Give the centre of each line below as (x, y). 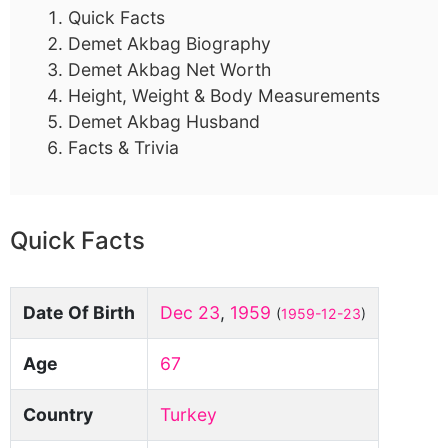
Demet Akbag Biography (169, 43)
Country (58, 414)
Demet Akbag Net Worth (169, 69)
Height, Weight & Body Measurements (224, 95)
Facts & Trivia (123, 147)
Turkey (188, 414)
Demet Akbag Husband (164, 121)
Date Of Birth (79, 312)
